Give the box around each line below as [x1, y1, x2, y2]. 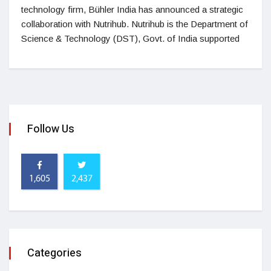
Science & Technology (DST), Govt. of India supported [21, 33, 240, 44]
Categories [27, 245, 82, 262]
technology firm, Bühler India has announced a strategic [21, 4, 243, 15]
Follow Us [27, 121, 74, 138]
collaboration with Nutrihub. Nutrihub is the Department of [21, 19, 248, 30]
